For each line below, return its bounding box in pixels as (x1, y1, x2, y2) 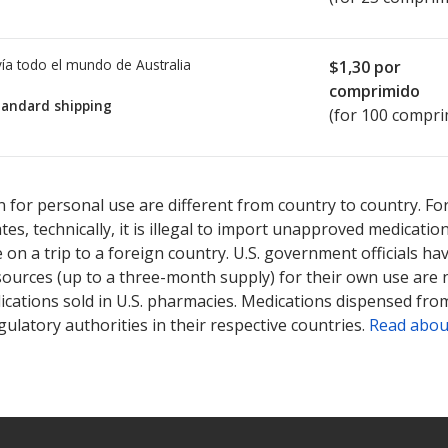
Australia (136, 55, 191, 74)
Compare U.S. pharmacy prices (170, 168, 365, 187)
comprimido (329, 80, 420, 102)
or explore (365, 168, 439, 187)
